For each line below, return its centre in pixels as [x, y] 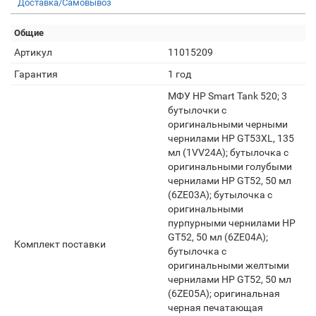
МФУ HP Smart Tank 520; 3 [227, 96]
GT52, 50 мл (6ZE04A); [218, 237]
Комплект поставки [60, 244]
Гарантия [36, 74]
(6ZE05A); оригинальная [224, 293]
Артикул [33, 52]
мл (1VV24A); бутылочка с [228, 152]
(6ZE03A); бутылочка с [220, 195]
